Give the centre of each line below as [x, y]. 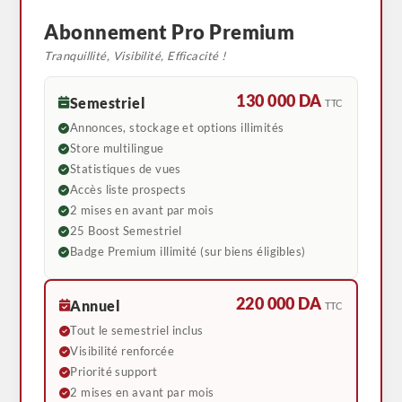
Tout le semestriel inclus [137, 330]
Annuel [96, 305]
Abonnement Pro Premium [170, 32]
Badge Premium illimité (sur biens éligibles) [188, 251]
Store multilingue [117, 148]
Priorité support [114, 371]
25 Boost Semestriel [126, 231]
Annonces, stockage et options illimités [177, 127]
